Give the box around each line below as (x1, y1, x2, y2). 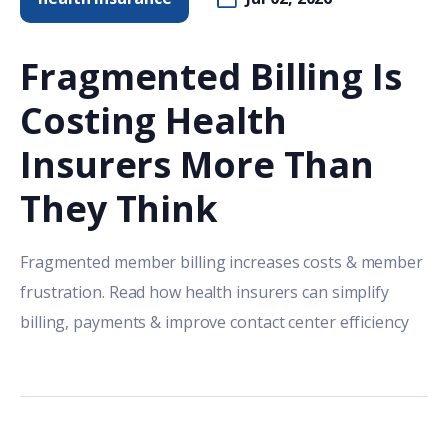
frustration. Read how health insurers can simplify (20, 281, 389, 304)
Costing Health (20, 96, 287, 146)
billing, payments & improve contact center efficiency (20, 311, 409, 334)
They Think (20, 184, 218, 234)
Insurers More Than (20, 140, 375, 190)
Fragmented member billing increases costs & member (20, 251, 423, 274)
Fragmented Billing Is (20, 52, 402, 102)
